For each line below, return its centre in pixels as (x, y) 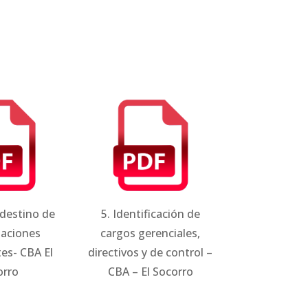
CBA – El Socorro (150, 271)
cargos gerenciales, (151, 233)
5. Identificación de (150, 213)
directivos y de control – (151, 252)
